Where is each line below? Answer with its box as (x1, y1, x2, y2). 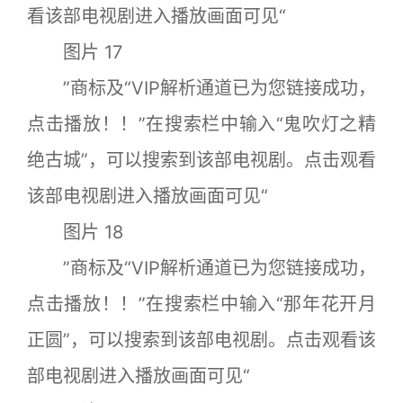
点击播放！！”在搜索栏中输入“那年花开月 (27, 292, 376, 315)
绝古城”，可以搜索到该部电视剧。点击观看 (27, 148, 376, 171)
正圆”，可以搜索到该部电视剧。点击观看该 (27, 328, 376, 351)
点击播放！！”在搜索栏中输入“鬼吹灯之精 (27, 112, 376, 135)
